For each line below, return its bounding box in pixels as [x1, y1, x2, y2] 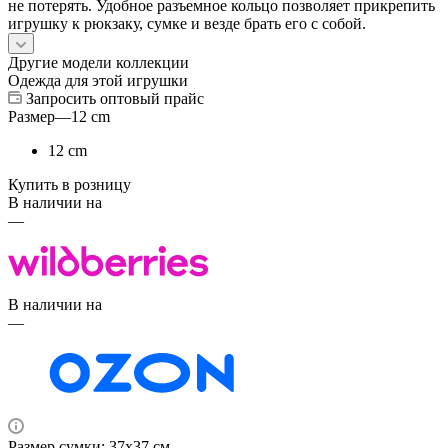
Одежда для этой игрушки [8, 72, 188, 90]
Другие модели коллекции [8, 54, 189, 72]
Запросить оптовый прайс [26, 90, 204, 108]
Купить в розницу [8, 176, 131, 194]
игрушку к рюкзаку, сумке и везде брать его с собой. [8, 15, 366, 33]
